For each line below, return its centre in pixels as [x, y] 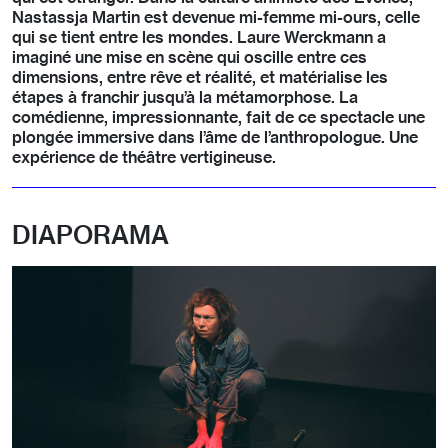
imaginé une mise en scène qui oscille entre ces [189, 57]
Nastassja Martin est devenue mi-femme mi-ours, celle [216, 17]
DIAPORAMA [90, 235]
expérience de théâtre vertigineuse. [144, 157]
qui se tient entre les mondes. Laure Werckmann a [199, 37]
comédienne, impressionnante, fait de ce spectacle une [218, 117]
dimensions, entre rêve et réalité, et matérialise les [200, 77]
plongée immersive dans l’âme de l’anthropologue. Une [215, 137]
